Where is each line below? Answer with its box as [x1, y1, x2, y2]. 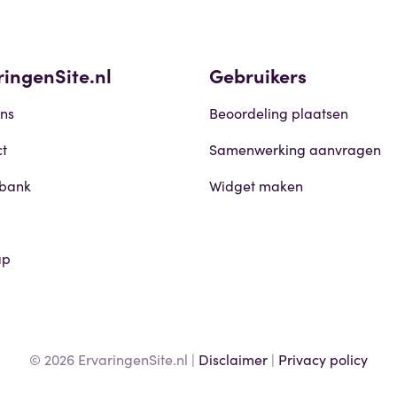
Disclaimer [198, 348, 268, 369]
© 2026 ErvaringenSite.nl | [29, 348, 198, 369]
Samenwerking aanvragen [209, 138, 381, 159]
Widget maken [209, 175, 303, 195]
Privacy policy [278, 348, 368, 369]
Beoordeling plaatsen [209, 102, 348, 122]
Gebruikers [209, 60, 307, 89]
